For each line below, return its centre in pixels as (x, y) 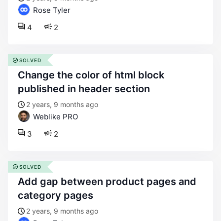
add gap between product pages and (21, 182)
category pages (55, 195)
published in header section (84, 89)
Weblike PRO (55, 117)
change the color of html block (21, 75)
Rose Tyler (51, 10)
